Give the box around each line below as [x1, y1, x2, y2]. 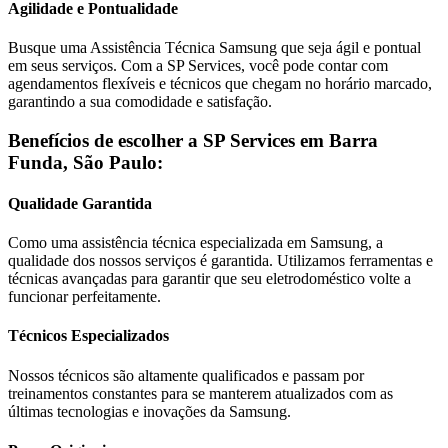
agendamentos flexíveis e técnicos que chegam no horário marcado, [8, 74, 432, 92]
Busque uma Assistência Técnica [8, 38, 219, 56]
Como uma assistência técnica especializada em [8, 234, 310, 252]
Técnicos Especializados [8, 327, 169, 345]
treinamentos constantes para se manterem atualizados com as [8, 384, 393, 402]
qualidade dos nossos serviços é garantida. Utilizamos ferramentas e [8, 252, 433, 270]
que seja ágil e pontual [277, 38, 421, 56]
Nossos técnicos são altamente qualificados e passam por [8, 366, 364, 384]
